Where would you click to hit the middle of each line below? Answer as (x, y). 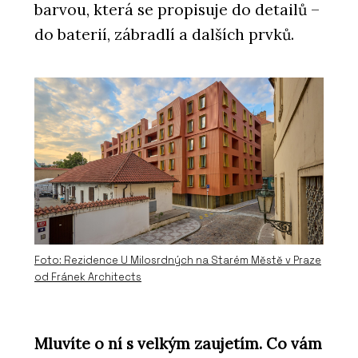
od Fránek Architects (88, 277)
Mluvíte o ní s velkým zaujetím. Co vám (178, 343)
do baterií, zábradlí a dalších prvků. (164, 35)
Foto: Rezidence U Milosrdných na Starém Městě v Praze (178, 261)
